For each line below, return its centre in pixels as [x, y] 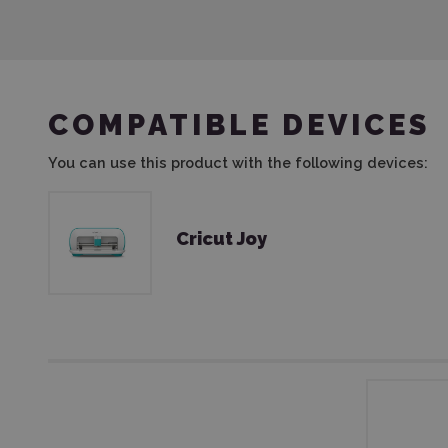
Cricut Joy [221, 239]
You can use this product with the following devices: [238, 162]
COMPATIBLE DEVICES [239, 124]
